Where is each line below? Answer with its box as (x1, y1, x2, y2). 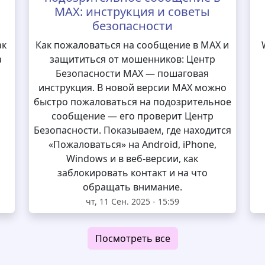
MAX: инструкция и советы (54, 4, 211, 20)
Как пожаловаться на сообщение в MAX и (35, 38, 230, 51)
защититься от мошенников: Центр (49, 53, 215, 66)
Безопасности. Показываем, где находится (33, 124, 231, 137)
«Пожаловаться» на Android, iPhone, (48, 138, 216, 151)
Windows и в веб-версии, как (66, 152, 199, 165)
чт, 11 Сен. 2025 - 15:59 (85, 196, 179, 207)
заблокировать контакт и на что (57, 166, 208, 179)
